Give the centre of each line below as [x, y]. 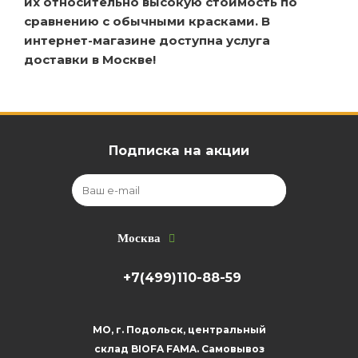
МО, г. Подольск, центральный [179, 329]
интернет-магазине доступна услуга [147, 40]
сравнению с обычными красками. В [147, 21]
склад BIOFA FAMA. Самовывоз [179, 348]
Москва [139, 238]
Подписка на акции [179, 150]
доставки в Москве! [90, 59]
